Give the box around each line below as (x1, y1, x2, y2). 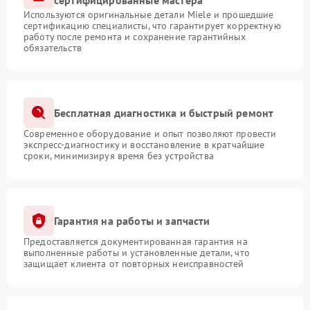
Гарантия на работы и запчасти (54, 213, 210, 228)
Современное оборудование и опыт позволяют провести (24, 127, 277, 140)
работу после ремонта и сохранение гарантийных (24, 30, 246, 43)
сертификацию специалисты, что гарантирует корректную (24, 19, 281, 32)
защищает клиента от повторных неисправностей (24, 257, 244, 270)
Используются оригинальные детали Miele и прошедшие (24, 8, 274, 21)
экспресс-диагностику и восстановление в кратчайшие (24, 138, 265, 151)
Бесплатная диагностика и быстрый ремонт (54, 105, 274, 120)
